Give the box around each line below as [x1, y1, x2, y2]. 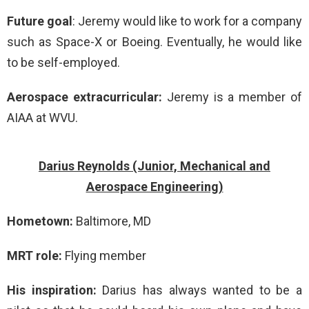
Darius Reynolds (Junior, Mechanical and [39, 159, 270, 173]
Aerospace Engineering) [86, 179, 223, 194]
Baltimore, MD [76, 214, 151, 228]
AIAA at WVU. [7, 110, 78, 125]
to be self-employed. [7, 55, 120, 70]
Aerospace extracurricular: [7, 90, 167, 104]
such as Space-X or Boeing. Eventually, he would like [7, 34, 302, 49]
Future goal [7, 14, 72, 28]
